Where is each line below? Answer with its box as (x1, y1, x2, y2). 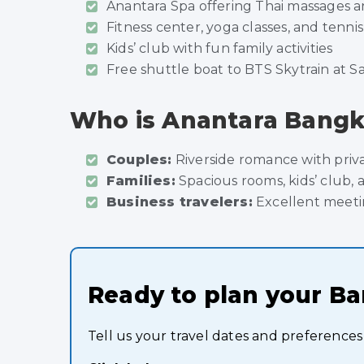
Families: (106, 172, 175, 188)
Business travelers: (106, 193, 253, 210)
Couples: (106, 151, 172, 167)
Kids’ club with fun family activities (106, 40, 333, 56)
